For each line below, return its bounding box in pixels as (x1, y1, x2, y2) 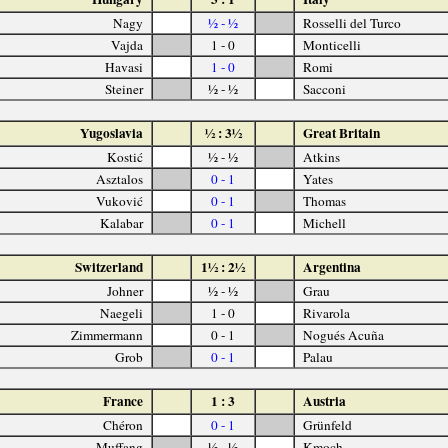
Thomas (302, 191, 346, 210)
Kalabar (100, 213, 144, 232)
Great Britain (302, 122, 380, 143)
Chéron (103, 415, 144, 434)
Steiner (105, 79, 144, 98)
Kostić (107, 147, 144, 166)
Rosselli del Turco (302, 13, 401, 32)
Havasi (105, 57, 144, 76)
